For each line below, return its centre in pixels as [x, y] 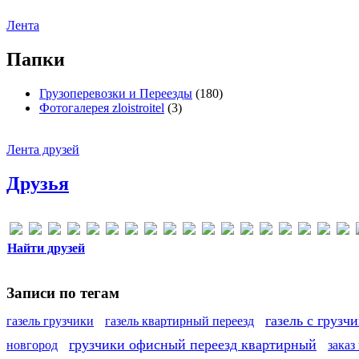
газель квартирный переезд [179, 321]
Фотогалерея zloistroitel [102, 107]
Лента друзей [43, 149]
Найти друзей [46, 248]
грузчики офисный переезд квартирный [193, 344]
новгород [32, 345]
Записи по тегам [63, 293]
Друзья [38, 183]
